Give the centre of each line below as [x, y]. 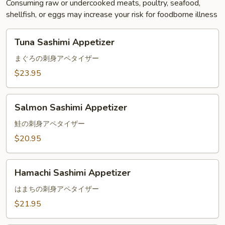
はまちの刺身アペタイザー [57, 189]
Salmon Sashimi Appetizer [71, 107]
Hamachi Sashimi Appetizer [73, 173]
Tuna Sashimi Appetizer [65, 42]
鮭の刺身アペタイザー [50, 124]
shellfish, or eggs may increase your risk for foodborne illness [112, 15]
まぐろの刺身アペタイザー [57, 59]
